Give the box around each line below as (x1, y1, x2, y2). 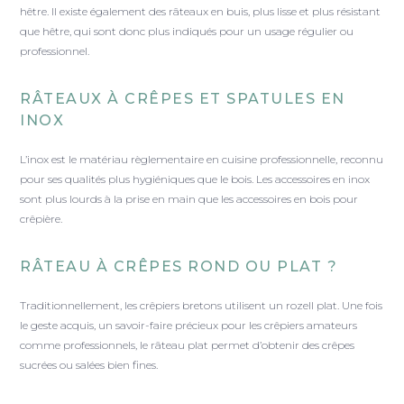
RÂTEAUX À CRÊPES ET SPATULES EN (20, 90, 345, 108)
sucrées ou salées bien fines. (20, 358, 159, 372)
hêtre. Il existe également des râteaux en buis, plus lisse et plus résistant (20, 5, 381, 19)
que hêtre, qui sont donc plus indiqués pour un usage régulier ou (20, 24, 354, 39)
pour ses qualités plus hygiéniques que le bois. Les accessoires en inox (20, 172, 371, 187)
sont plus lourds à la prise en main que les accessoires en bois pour (20, 192, 359, 207)
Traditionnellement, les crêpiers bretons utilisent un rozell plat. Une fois (20, 298, 383, 313)
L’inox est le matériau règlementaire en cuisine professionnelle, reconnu (20, 152, 384, 167)
